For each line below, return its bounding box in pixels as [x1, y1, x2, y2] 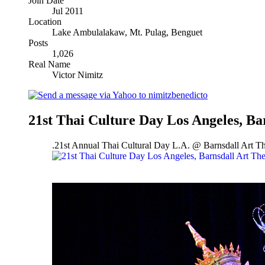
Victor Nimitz [52, 69, 103, 80]
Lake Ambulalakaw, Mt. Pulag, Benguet [52, 27, 202, 37]
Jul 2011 [52, 5, 83, 16]
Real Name [28, 59, 70, 69]
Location [28, 16, 62, 27]
